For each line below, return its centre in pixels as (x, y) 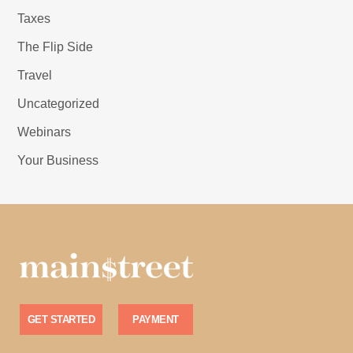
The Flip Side (56, 47)
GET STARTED (61, 320)
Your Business (58, 161)
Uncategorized (59, 104)
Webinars (45, 132)
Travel (35, 76)
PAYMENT (156, 320)
